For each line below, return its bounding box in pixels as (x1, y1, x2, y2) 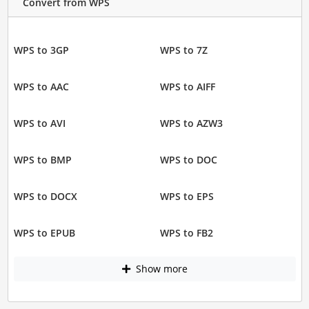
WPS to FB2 (160, 226, 213, 239)
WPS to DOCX (13, 190, 77, 203)
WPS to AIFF (160, 80, 215, 93)
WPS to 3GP (13, 43, 69, 57)
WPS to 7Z (160, 43, 208, 57)
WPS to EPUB (13, 226, 75, 239)
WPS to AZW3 (160, 117, 223, 130)
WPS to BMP (13, 153, 72, 166)
